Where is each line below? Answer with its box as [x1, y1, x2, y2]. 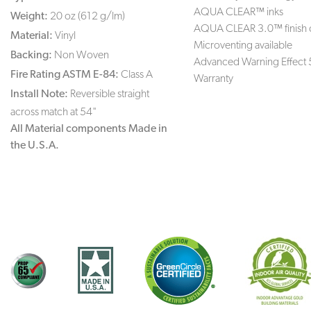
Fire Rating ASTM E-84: [10, 67, 119, 81]
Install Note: [10, 86, 68, 100]
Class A [121, 67, 153, 81]
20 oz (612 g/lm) [50, 8, 125, 22]
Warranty [194, 71, 234, 85]
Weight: [10, 8, 48, 22]
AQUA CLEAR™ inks [194, 4, 284, 18]
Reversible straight [70, 86, 149, 100]
